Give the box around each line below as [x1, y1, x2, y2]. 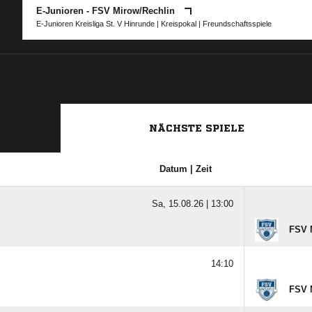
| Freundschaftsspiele [196, 19, 272, 28]
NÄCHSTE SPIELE [148, 123, 244, 133]
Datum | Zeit [159, 164, 212, 174]
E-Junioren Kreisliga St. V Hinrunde [36, 19, 155, 28]
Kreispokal [161, 19, 196, 28]
